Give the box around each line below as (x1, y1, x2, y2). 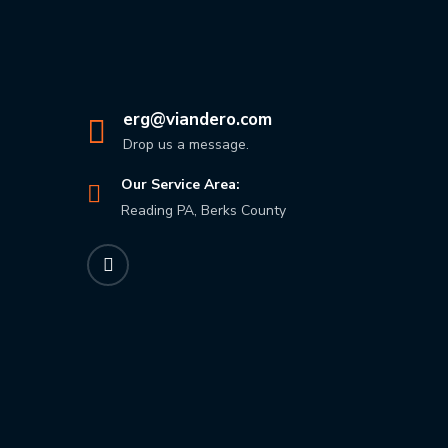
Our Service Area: (121, 175, 240, 195)
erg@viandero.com (123, 108, 272, 132)
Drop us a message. (123, 135, 249, 155)
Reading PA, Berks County (121, 201, 286, 221)
